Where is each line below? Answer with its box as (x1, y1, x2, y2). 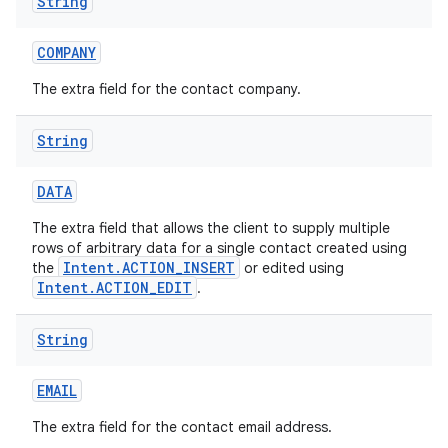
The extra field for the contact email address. (32, 418, 332, 436)
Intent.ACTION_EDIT (37, 278, 192, 297)
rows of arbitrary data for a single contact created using (32, 239, 407, 257)
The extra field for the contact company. (32, 80, 301, 98)
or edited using (240, 259, 344, 277)
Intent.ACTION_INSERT (63, 258, 235, 277)
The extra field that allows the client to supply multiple (32, 219, 390, 237)
